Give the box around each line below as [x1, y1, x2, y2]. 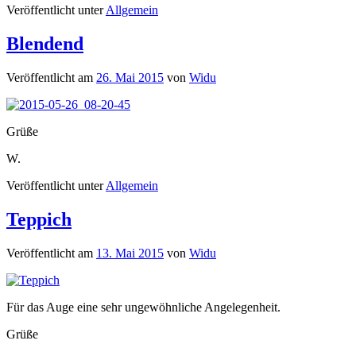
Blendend [6, 33, 83, 54]
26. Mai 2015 [96, 70, 164, 84]
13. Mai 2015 [96, 246, 164, 260]
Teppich [6, 208, 72, 230]
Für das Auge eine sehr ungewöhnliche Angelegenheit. [6, 300, 281, 314]
